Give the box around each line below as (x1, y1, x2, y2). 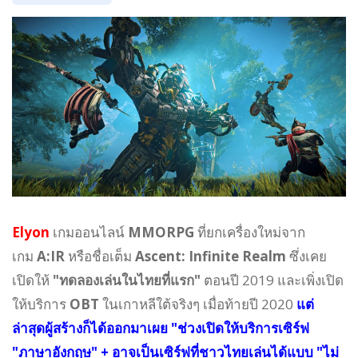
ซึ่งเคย (289, 247, 327, 266)
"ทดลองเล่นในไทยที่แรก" (50, 271, 204, 290)
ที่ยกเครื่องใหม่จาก (194, 223, 305, 242)
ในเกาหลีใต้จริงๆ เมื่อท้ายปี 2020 (99, 295, 296, 314)
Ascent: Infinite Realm (135, 247, 289, 266)
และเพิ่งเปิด (277, 271, 344, 290)
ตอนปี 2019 (204, 271, 274, 290)
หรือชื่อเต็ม (65, 247, 135, 266)
